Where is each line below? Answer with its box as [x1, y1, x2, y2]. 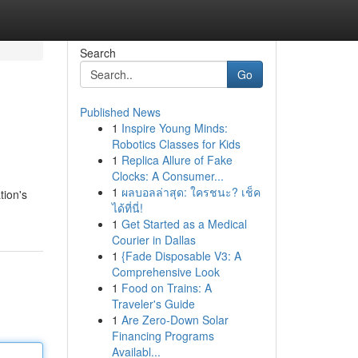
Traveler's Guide [111, 296, 195, 312]
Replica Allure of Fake [121, 152, 233, 168]
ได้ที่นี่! [111, 200, 143, 216]
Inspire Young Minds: [121, 120, 228, 136]
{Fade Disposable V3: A [121, 248, 241, 264]
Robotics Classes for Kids [111, 136, 241, 152]
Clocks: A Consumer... [111, 168, 224, 184]
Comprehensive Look [111, 264, 220, 280]
